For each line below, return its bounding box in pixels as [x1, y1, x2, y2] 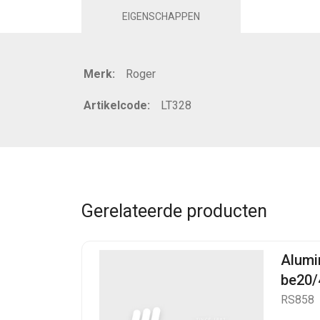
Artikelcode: [84, 99, 150, 112]
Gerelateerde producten [81, 201, 267, 221]
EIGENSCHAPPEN [122, 11, 201, 22]
